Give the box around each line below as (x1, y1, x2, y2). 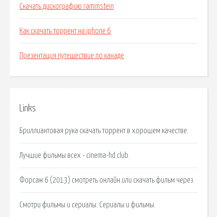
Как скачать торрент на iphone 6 (19, 27, 111, 35)
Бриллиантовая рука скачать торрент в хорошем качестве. (19, 126, 188, 135)
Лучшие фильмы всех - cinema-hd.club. (19, 151, 130, 159)
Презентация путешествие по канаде (19, 52, 124, 60)
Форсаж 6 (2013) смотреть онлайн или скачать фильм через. (19, 176, 195, 184)
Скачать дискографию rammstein (19, 2, 114, 11)
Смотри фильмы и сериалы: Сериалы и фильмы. (19, 201, 155, 209)
